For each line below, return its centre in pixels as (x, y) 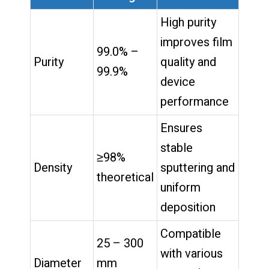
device (178, 82)
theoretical (125, 177)
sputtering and (198, 168)
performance (195, 101)
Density (53, 168)
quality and (188, 62)
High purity (188, 22)
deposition (188, 207)
